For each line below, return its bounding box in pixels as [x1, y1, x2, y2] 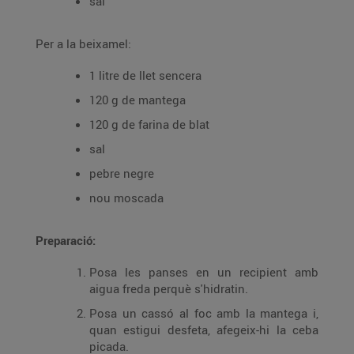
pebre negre [89, 165, 154, 181]
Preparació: [36, 232, 96, 248]
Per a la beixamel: [36, 36, 131, 51]
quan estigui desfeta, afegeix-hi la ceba [89, 322, 318, 337]
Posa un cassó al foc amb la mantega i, [89, 305, 318, 321]
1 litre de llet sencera [89, 67, 201, 83]
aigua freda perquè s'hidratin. [89, 281, 248, 296]
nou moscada [89, 190, 164, 205]
